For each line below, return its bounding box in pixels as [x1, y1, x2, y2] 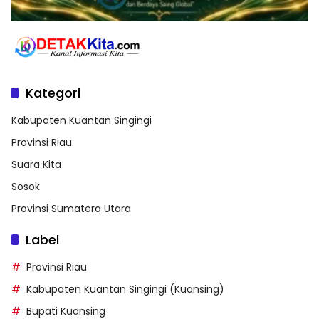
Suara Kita [11, 157, 61, 172]
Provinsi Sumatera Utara [11, 202, 131, 216]
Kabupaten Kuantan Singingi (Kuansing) [26, 282, 224, 297]
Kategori [26, 84, 80, 103]
